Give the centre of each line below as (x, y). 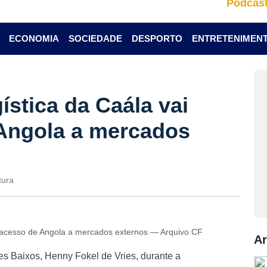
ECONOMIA (34, 38)
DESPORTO (157, 38)
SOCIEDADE (95, 38)
